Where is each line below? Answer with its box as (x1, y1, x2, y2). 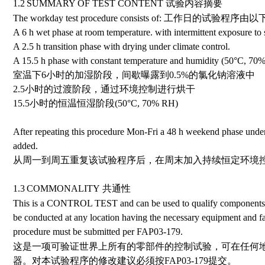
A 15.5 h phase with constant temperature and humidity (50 (13, 56, 234, 66)
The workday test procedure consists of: (13, 13, 164, 23)
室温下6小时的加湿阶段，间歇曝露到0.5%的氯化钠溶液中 (13, 70, 255, 80)
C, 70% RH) (131, 98, 178, 108)
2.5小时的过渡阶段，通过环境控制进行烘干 (13, 84, 195, 94)
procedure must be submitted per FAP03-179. (13, 227, 183, 237)
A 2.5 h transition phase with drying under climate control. (13, 41, 230, 51)
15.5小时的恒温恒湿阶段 (13, 98, 115, 108)
